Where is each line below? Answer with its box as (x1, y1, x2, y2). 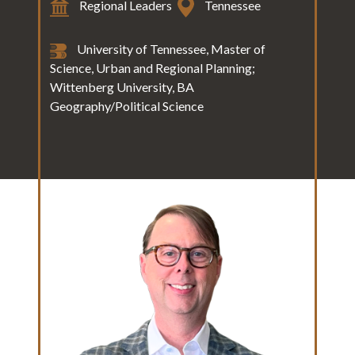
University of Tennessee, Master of (74, 41, 265, 57)
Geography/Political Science (50, 98, 204, 114)
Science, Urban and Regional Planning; (50, 60, 255, 76)
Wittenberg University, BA (50, 79, 194, 95)
